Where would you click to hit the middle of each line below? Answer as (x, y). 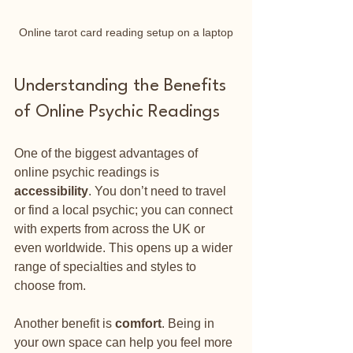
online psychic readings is (88, 172)
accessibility (51, 191)
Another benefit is (65, 323)
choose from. (50, 285)
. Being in (190, 323)
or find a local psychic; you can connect (125, 210)
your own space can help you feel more (125, 342)
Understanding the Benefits (123, 85)
